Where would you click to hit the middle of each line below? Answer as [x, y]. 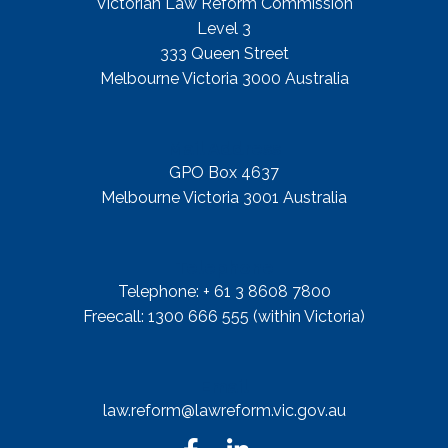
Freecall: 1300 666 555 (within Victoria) [224, 316]
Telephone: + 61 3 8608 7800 [224, 291]
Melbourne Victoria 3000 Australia [224, 78]
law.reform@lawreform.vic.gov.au [224, 410]
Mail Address [224, 148]
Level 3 [224, 28]
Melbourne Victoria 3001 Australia [224, 197]
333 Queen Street [224, 53]
